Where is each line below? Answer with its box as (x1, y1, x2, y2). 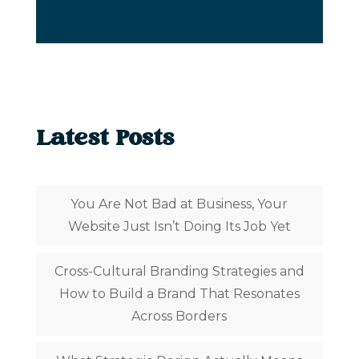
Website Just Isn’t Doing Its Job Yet (67, 219, 291, 235)
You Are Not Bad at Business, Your (71, 196, 288, 212)
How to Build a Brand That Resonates (58, 286, 300, 302)
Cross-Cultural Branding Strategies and (54, 264, 305, 280)
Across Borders (131, 309, 228, 325)
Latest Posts (35, 122, 175, 159)
